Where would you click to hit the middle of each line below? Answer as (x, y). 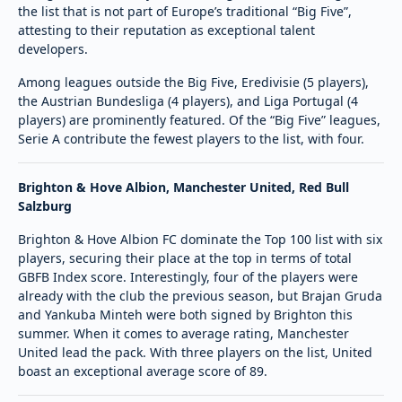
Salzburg (45, 205)
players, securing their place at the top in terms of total (185, 258)
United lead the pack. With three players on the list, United (195, 352)
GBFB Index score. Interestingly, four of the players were (188, 276)
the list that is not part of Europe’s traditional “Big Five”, (185, 11)
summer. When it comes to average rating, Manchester (184, 333)
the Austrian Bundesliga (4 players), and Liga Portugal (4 (188, 100)
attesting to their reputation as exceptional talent (166, 30)
